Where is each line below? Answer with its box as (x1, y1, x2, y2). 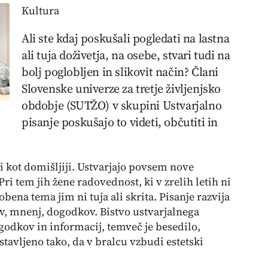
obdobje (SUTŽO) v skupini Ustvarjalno (22, 97, 222, 114)
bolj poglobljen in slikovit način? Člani (22, 63, 219, 80)
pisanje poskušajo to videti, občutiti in (22, 114, 218, 130)
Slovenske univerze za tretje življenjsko (22, 80, 221, 97)
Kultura (22, 3, 59, 18)
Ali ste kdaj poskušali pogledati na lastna (22, 30, 230, 47)
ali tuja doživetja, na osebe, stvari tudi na (22, 47, 230, 63)
